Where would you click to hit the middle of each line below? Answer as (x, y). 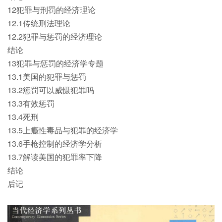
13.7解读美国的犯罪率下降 (55, 157)
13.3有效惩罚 (31, 103)
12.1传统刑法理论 (39, 23)
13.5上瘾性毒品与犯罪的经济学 (63, 130)
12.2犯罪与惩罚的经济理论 (55, 36)
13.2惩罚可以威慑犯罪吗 (51, 90)
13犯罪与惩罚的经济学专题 (55, 63)
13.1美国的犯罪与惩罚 (47, 76)
